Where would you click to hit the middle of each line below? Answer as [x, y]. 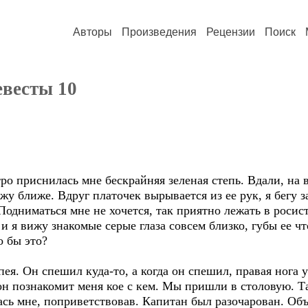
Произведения [159, 32]
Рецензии [231, 32]
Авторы [92, 32]
